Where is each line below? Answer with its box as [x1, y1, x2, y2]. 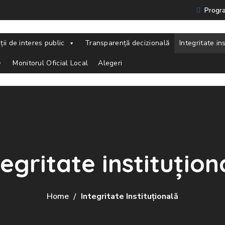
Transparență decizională [84, 38, 170, 48]
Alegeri [98, 58, 123, 68]
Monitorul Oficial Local [13, 58, 88, 68]
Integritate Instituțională [81, 191, 178, 202]
